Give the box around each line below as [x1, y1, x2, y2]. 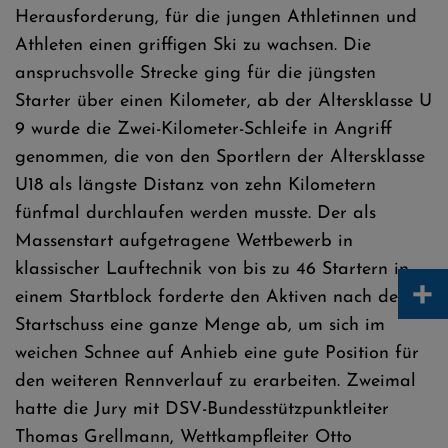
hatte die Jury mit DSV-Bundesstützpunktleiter [15, 400, 389, 419]
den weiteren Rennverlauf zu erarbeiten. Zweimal [15, 372, 416, 391]
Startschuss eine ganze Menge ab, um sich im [15, 316, 385, 335]
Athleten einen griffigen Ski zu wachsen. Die [15, 36, 371, 55]
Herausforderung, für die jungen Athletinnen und [15, 8, 417, 27]
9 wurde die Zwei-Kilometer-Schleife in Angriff [15, 120, 392, 139]
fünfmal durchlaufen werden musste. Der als [15, 204, 376, 223]
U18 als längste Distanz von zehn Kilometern [15, 176, 376, 195]
